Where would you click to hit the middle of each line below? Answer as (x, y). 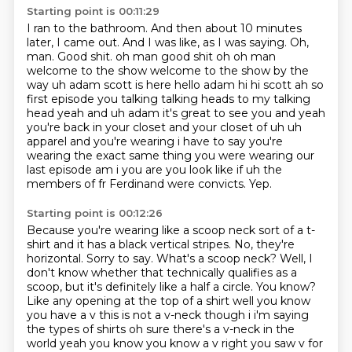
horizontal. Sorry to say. (91, 258)
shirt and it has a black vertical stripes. (130, 244)
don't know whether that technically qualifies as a (161, 273)
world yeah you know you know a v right (138, 343)
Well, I (296, 258)
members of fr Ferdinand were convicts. (137, 184)
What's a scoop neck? (218, 258)
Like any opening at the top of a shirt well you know (168, 301)
